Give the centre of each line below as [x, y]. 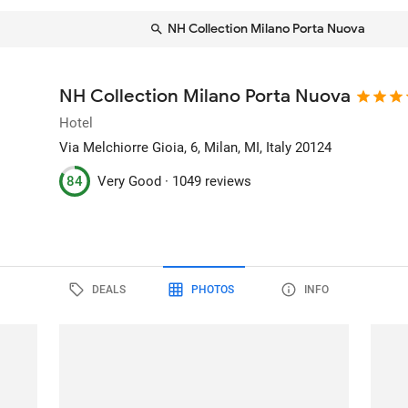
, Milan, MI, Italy [245, 148]
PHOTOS [212, 289]
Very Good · [135, 181]
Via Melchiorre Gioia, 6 [129, 148]
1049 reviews [212, 181]
